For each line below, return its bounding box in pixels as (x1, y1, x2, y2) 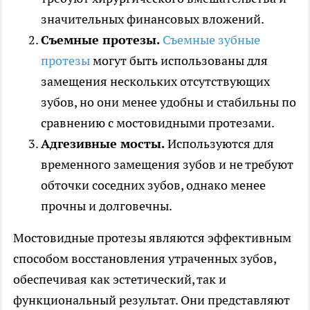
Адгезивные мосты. (41, 136, 165, 152)
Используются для (165, 136, 274, 152)
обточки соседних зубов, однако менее (41, 177, 266, 194)
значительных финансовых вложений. (41, 11, 264, 28)
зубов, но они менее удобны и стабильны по (41, 94, 296, 111)
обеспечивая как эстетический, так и (13, 271, 226, 288)
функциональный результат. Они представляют (13, 292, 290, 309)
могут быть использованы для (90, 53, 268, 69)
